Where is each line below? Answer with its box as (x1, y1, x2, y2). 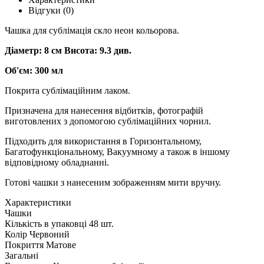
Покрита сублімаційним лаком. (5, 85, 130, 95)
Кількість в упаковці (5, 218, 87, 229)
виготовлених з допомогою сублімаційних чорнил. (5, 115, 211, 126)
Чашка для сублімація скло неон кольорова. (5, 25, 179, 35)
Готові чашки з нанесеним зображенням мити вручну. (5, 177, 221, 187)
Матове (46, 239, 76, 250)
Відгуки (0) (28, 5, 74, 15)
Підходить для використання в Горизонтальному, (5, 136, 202, 146)
